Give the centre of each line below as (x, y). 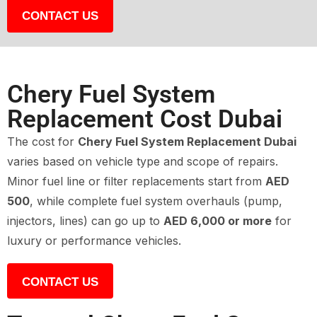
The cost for (42, 142)
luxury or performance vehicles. (94, 241)
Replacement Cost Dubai (145, 120)
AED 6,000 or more (218, 221)
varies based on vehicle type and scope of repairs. (143, 162)
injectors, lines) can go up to (85, 221)
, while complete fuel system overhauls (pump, (156, 201)
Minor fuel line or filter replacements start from (136, 181)
